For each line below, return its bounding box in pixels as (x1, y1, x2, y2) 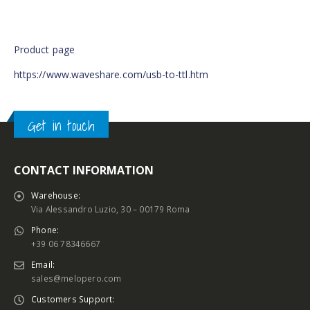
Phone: (31, 224, 60, 236)
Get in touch (28, 113, 95, 137)
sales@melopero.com (31, 273, 122, 284)
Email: (31, 259, 55, 271)
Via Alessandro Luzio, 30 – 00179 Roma (31, 203, 190, 215)
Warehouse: (31, 190, 80, 201)
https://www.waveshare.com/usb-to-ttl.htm (14, 67, 208, 81)
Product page (14, 42, 75, 56)
